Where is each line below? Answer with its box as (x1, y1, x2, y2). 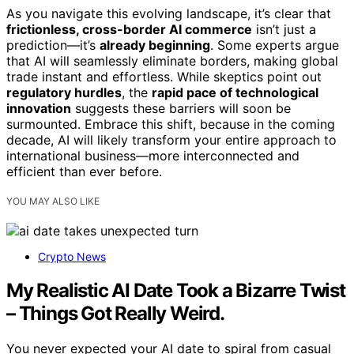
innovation (6, 100, 71, 117)
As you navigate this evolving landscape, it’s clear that (6, 6, 331, 22)
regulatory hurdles (6, 85, 122, 101)
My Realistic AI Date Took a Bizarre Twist (6, 279, 345, 303)
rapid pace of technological (152, 85, 318, 101)
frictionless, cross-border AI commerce (6, 21, 252, 38)
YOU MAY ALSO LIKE (6, 195, 100, 208)
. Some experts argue (210, 37, 339, 54)
